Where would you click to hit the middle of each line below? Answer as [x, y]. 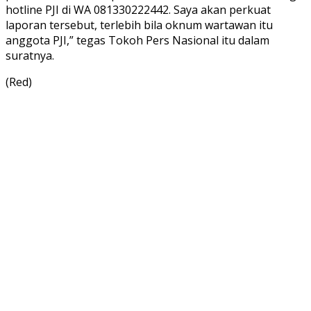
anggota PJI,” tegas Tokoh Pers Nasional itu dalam [137, 40]
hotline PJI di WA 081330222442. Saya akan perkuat [138, 9]
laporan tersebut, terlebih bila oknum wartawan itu [139, 25]
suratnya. [30, 55]
